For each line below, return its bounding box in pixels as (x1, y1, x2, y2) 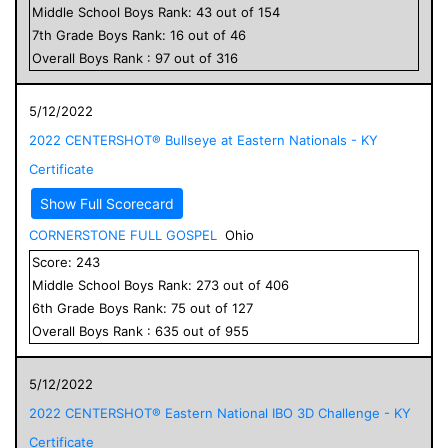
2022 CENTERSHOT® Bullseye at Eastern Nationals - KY (29, 131, 378, 148)
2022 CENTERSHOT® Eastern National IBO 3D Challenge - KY (29, 404, 411, 421)
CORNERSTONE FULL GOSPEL (29, 226, 217, 243)
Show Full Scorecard (40, 194, 174, 212)
